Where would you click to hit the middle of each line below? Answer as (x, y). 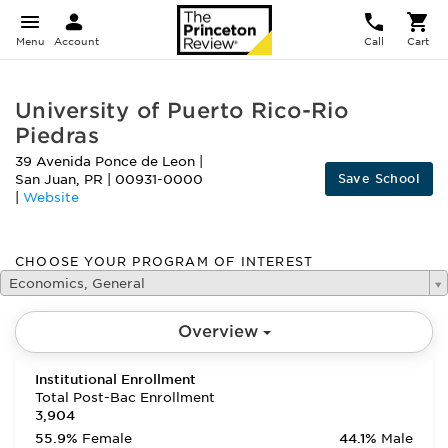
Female (107, 438)
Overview (220, 331)
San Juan (45, 179)
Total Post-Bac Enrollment (125, 397)
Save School (378, 178)
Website (51, 197)
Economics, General (77, 283)
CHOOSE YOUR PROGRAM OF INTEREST (164, 261)
